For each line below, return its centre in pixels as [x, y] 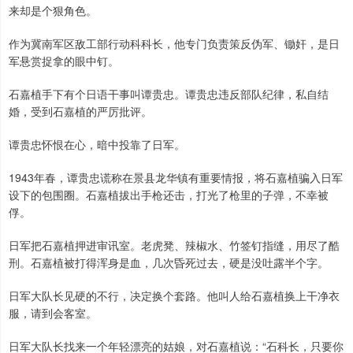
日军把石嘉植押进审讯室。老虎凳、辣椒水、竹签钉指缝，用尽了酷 [174, 245]
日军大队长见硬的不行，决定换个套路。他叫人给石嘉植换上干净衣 [174, 295]
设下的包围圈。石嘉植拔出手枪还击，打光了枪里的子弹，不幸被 [169, 195]
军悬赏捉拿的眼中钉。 [64, 61]
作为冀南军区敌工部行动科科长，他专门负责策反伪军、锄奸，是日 [174, 43]
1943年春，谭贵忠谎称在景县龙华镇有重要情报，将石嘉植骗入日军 [176, 177]
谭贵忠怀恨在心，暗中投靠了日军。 [97, 144]
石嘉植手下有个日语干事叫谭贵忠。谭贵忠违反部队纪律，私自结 [169, 94]
